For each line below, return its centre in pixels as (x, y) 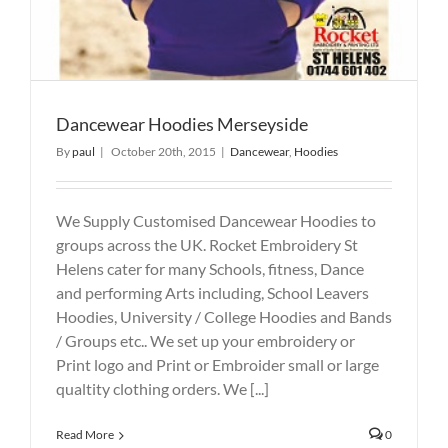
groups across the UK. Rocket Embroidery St (207, 244)
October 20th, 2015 (163, 151)
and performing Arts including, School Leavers (212, 292)
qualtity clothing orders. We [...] (162, 388)
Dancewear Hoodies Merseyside (182, 123)
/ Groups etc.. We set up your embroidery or (205, 340)
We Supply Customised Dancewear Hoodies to (216, 220)
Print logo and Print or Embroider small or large (217, 364)
